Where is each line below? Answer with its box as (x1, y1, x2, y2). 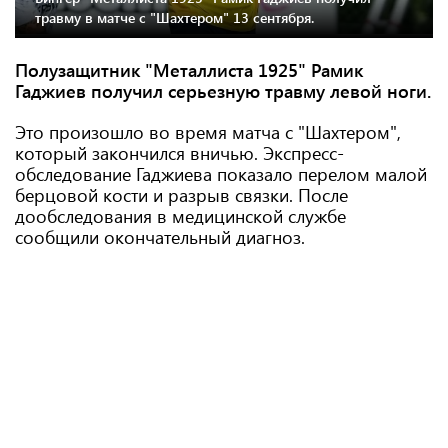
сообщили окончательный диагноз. (15, 225, 305, 249)
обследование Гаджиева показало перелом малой (15, 162, 427, 186)
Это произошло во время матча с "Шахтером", (15, 120, 401, 144)
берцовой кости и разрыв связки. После (15, 183, 348, 207)
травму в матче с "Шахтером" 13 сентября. (35, 8, 314, 28)
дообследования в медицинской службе (15, 204, 346, 228)
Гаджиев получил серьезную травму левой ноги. (15, 79, 431, 103)
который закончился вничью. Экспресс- (15, 141, 344, 165)
